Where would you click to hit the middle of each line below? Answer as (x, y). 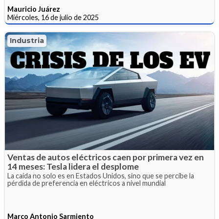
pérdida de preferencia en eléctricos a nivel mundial (87, 183)
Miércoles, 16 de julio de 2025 (53, 18)
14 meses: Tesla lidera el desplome (73, 166)
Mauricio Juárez (34, 9)
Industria (27, 41)
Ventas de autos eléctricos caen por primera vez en (106, 157)
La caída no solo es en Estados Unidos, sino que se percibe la (101, 176)
